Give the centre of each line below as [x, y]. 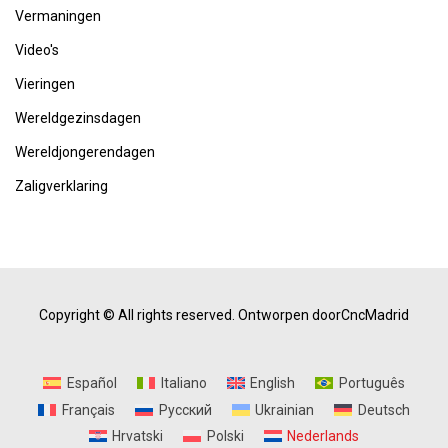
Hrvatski [138, 435]
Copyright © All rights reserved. [137, 315]
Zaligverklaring [61, 186]
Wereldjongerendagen [85, 152]
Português [371, 383]
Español [91, 383]
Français [88, 409]
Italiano [183, 383]
